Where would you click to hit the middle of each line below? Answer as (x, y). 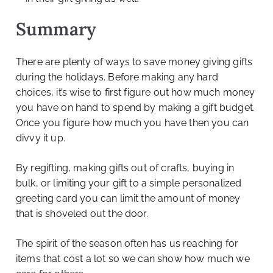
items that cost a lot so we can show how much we (133, 259)
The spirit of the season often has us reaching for (127, 244)
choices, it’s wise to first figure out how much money (136, 93)
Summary (56, 29)
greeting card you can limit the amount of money (128, 199)
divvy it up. (41, 138)
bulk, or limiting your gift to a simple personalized (129, 183)
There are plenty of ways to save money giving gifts (134, 62)
